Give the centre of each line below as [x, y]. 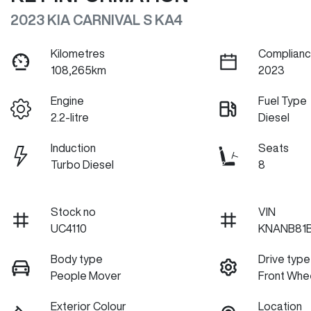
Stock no [74, 212]
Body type [77, 259]
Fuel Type [283, 101]
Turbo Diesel [83, 165]
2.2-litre [70, 118]
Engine [68, 101]
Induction [74, 148]
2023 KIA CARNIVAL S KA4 [96, 20]
